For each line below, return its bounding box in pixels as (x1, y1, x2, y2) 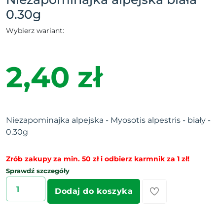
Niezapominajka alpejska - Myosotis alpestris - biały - (6, 115, 211, 125)
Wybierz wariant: (6, 26, 64, 35)
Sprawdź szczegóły (6, 167, 70, 175)
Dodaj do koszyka (55, 186, 133, 196)
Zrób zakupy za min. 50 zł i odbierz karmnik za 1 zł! (6, 154, 189, 163)
